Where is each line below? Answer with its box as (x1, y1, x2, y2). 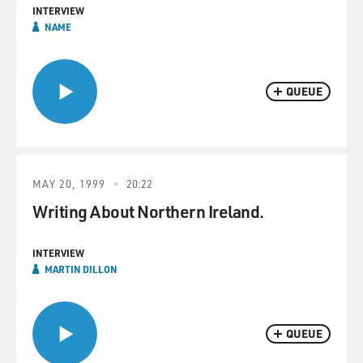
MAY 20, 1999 (32, 177, 105, 190)
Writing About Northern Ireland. (32, 200, 264, 222)
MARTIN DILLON (45, 263, 117, 275)
